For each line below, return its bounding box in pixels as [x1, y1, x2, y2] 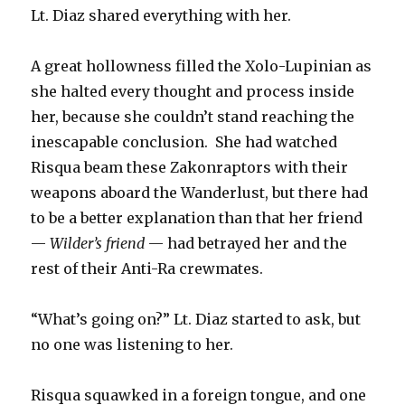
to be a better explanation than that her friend [31, 209, 363, 228]
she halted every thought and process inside [31, 82, 355, 101]
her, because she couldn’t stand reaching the [31, 108, 355, 127]
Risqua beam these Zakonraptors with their [31, 158, 349, 177]
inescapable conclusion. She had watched [31, 133, 338, 152]
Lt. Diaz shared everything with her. [31, 6, 292, 25]
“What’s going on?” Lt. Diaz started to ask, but [31, 310, 362, 329]
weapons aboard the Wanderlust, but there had [31, 184, 369, 202]
